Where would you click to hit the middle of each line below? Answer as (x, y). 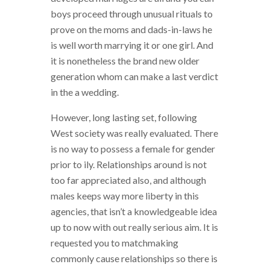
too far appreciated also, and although (128, 180)
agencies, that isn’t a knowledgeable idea (134, 211)
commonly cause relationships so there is (134, 258)
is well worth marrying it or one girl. (123, 45)
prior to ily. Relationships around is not (129, 164)
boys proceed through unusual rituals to (132, 13)
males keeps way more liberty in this (125, 195)
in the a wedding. (85, 92)
